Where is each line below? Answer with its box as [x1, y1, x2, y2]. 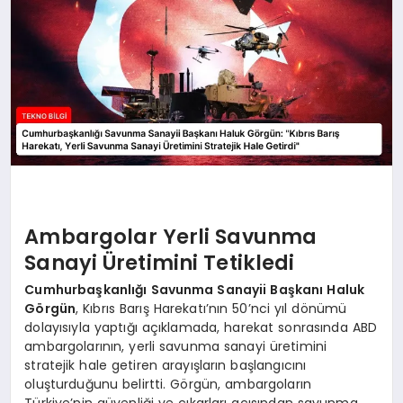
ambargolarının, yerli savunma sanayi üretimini [24, 336, 327, 355]
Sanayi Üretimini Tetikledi [24, 248, 295, 278]
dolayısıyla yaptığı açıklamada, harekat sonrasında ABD [24, 318, 378, 336]
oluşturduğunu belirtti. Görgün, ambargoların [24, 374, 312, 393]
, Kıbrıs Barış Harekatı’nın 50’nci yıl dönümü [76, 299, 347, 318]
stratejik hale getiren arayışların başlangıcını [24, 355, 307, 374]
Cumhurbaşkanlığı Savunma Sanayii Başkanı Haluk [24, 280, 365, 299]
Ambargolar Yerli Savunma [24, 222, 318, 252]
